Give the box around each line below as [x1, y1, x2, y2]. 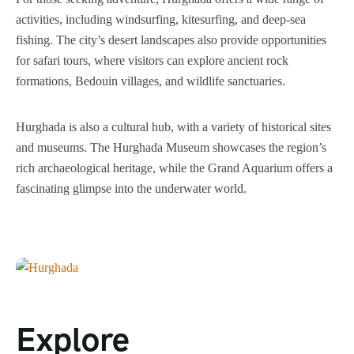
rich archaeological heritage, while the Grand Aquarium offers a [16, 161, 333, 175]
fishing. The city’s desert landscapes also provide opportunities [16, 33, 326, 47]
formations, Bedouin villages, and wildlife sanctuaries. [16, 74, 285, 88]
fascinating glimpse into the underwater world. [16, 182, 247, 195]
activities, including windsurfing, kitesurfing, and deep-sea [16, 13, 306, 26]
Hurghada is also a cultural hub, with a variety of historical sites [16, 120, 331, 134]
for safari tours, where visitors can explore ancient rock [16, 54, 288, 67]
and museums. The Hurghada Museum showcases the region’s [16, 141, 326, 154]
